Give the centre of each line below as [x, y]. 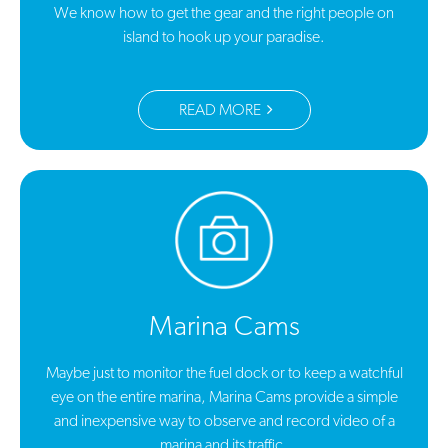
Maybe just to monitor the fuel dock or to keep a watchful [224, 374]
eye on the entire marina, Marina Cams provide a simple [224, 398]
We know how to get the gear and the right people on [224, 14]
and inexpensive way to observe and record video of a [224, 422]
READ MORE [221, 111]
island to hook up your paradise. [224, 38]
